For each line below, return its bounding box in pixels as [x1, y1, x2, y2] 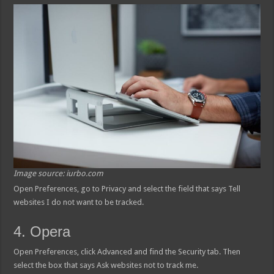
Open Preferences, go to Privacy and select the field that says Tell [13, 183, 241, 193]
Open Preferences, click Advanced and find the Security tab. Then [13, 246, 241, 256]
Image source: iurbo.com [13, 168, 104, 178]
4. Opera [13, 223, 71, 240]
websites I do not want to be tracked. [13, 197, 144, 207]
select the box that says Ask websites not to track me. [13, 260, 199, 270]
